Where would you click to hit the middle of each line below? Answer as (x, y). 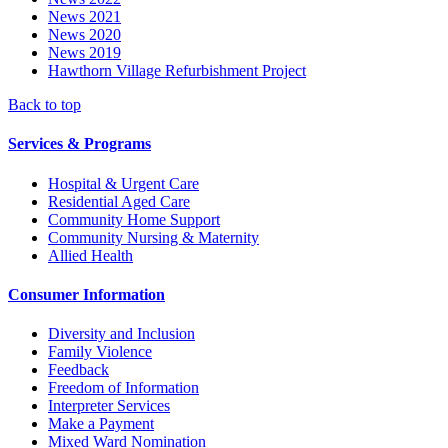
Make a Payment (101, 424)
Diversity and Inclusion (121, 334)
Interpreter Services (109, 406)
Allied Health (90, 255)
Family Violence (100, 352)
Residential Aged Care (119, 201)
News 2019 (84, 53)
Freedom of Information (123, 388)
